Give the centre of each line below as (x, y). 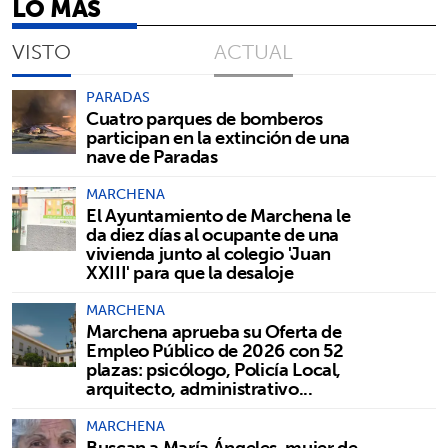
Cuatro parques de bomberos (204, 118)
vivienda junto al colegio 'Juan (208, 253)
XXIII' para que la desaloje (190, 272)
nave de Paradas (152, 156)
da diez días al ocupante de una (212, 234)
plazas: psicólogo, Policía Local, (214, 369)
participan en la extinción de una (218, 137)
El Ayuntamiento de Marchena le (218, 215)
